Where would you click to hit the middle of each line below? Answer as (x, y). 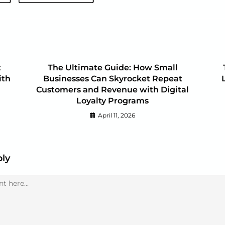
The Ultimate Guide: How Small (113, 68)
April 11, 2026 (117, 116)
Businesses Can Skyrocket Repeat (113, 79)
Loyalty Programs (113, 101)
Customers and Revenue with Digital (113, 90)
